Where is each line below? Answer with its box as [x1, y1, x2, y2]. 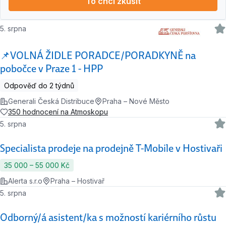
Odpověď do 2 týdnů [4, 81, 74, 90]
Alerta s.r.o [8, 177, 42, 186]
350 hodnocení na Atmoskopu [8, 107, 108, 117]
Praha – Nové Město [102, 97, 169, 106]
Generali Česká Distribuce [8, 97, 94, 106]
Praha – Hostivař [50, 177, 104, 186]
